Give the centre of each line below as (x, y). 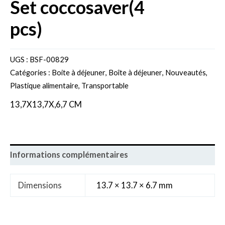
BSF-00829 (49, 60)
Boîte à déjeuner (135, 73)
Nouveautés (186, 73)
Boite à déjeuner (79, 73)
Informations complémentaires (69, 155)
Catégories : (31, 73)
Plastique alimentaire (44, 86)
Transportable (105, 86)
